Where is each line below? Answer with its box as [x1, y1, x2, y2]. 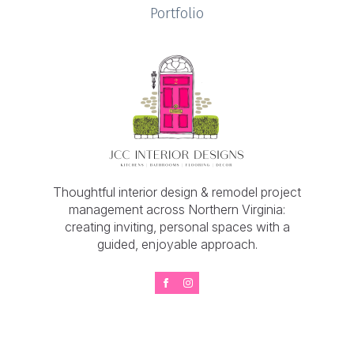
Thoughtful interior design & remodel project [53, 184, 301, 200]
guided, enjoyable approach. [96, 236, 258, 252]
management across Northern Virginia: [69, 201, 285, 217]
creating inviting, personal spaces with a [64, 219, 290, 235]
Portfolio [150, 5, 204, 22]
